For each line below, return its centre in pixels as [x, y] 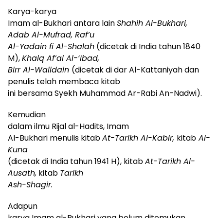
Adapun [23, 206]
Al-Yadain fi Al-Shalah [51, 46]
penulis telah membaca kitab [64, 81]
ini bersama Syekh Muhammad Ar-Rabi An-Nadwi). [106, 93]
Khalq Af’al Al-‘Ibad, [61, 58]
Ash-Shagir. [30, 184]
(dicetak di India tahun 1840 [147, 46]
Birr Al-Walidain [40, 70]
